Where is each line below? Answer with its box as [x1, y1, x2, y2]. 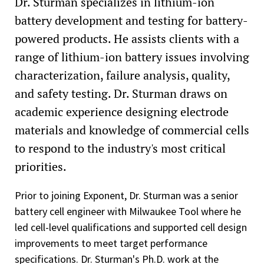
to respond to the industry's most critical [15, 140, 226, 156]
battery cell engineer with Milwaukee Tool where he [15, 204, 241, 218]
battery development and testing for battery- [15, 12, 248, 28]
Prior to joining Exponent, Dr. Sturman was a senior [15, 188, 238, 202]
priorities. [15, 158, 67, 174]
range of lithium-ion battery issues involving [15, 48, 249, 65]
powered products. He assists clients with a [15, 30, 239, 47]
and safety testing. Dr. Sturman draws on [15, 85, 227, 101]
